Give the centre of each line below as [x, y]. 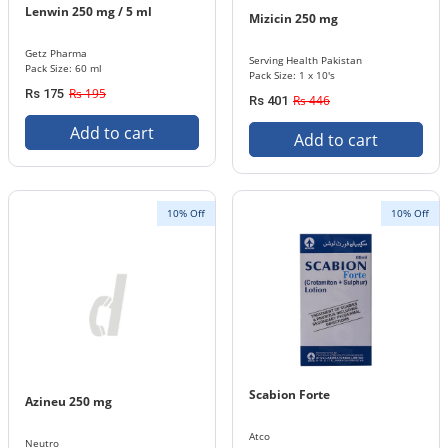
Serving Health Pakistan [305, 60]
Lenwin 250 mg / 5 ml [88, 11]
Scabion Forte [289, 394]
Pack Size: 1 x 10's [292, 75]
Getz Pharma [56, 53]
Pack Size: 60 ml [63, 68]
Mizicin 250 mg [293, 18]
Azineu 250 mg [68, 401]
